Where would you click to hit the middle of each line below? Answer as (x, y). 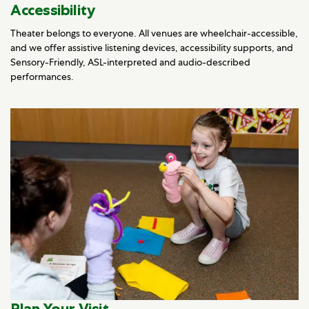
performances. (42, 76)
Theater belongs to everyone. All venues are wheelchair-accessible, (154, 33)
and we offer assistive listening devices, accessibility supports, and (152, 47)
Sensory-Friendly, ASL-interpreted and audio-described (130, 62)
